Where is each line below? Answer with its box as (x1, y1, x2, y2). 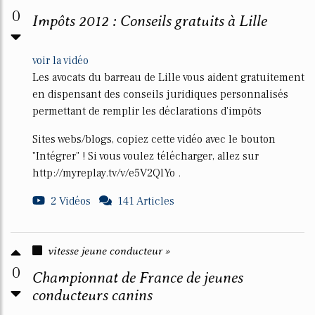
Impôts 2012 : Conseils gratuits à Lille (32, 12, 267, 30)
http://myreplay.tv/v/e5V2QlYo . (32, 166, 181, 180)
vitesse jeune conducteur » (48, 244, 170, 257)
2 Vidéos (51, 194, 91, 208)
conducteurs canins (32, 286, 153, 304)
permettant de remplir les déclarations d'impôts (32, 104, 262, 118)
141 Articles (117, 194, 174, 208)
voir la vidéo (32, 53, 89, 67)
